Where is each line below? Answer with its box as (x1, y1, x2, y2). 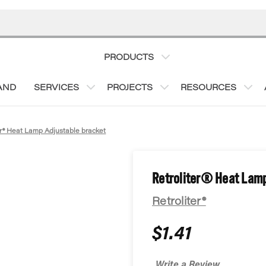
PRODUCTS (104, 54, 154, 62)
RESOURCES (180, 84, 236, 93)
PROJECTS (107, 84, 153, 93)
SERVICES (34, 84, 79, 93)
